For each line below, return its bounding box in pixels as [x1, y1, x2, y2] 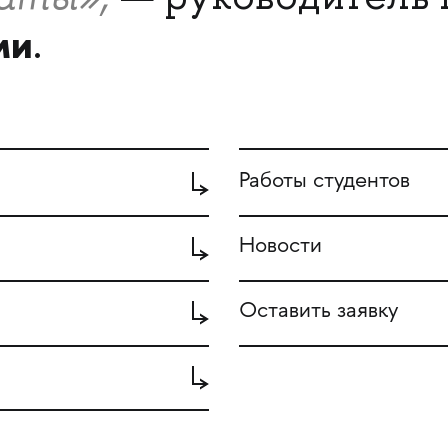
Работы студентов [239, 170, 410, 195]
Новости [239, 235, 322, 259]
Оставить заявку [239, 299, 398, 324]
